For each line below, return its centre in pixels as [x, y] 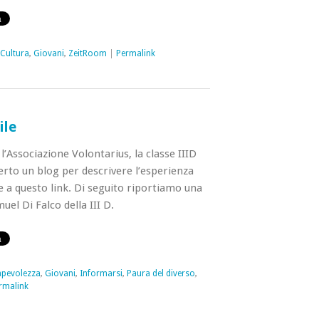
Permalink [135, 53]
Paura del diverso [161, 273]
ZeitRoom [87, 53]
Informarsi [101, 273]
